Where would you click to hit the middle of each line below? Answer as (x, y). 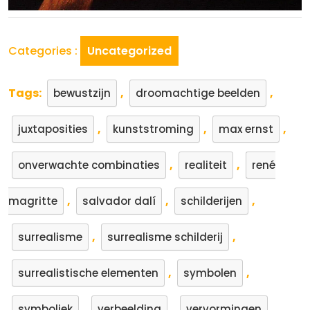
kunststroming (153, 129)
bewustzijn (82, 93)
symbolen (210, 273)
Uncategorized (129, 51)
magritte (33, 201)
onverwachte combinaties (89, 165)
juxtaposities (53, 129)
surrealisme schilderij (165, 237)
